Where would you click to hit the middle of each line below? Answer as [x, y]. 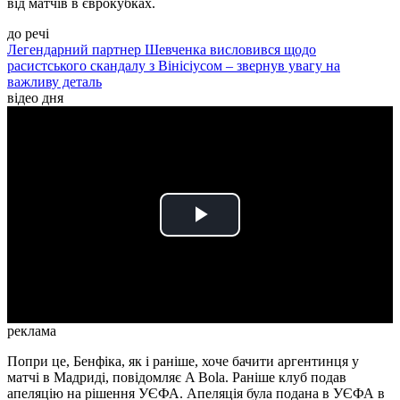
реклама [32, 331]
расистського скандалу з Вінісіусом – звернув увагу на [174, 66]
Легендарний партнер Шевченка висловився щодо [162, 50]
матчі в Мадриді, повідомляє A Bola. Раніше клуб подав [177, 378]
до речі [28, 34]
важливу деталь [54, 82]
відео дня [35, 98]
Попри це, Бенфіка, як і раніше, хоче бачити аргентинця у [183, 362]
